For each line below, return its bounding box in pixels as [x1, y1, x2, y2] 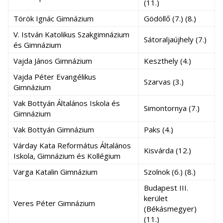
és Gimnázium [13, 40, 61, 50]
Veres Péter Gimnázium [13, 198, 95, 208]
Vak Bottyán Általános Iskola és [13, 98, 120, 108]
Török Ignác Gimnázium [13, 13, 94, 23]
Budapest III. [144, 183, 188, 193]
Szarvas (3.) [144, 77, 184, 87]
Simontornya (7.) [144, 103, 200, 113]
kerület [144, 193, 168, 203]
